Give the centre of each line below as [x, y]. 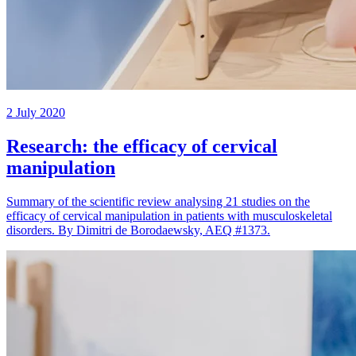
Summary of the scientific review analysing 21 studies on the [158, 202]
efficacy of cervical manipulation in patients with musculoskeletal [169, 216]
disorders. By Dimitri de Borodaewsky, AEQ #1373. [138, 230]
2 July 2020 [36, 113]
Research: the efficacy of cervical [142, 147]
